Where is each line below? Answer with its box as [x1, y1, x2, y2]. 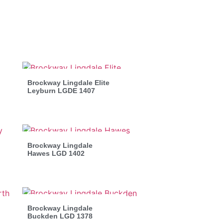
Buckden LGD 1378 [27, 212, 93, 220]
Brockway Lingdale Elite [27, 78, 110, 87]
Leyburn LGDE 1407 [27, 86, 95, 95]
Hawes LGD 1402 [27, 149, 85, 157]
